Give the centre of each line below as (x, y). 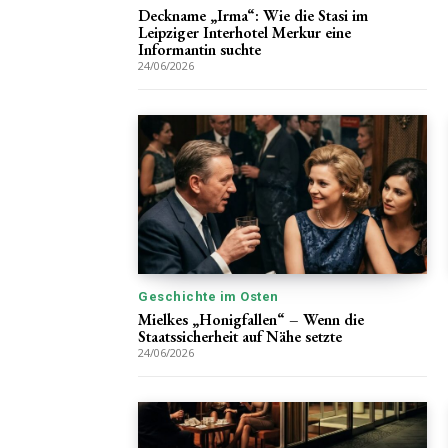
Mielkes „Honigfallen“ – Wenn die (251, 320)
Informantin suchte (199, 50)
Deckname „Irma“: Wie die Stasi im (253, 16)
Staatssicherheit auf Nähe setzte (240, 337)
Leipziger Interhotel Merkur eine (244, 33)
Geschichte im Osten (208, 297)
